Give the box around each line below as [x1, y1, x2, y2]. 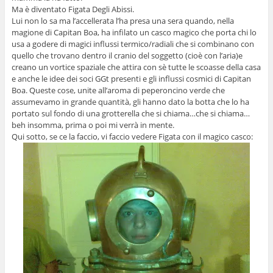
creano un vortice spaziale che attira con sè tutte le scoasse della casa [11, 62, 261, 73]
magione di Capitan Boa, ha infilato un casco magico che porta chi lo [11, 27, 257, 38]
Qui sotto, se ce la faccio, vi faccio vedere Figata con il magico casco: [11, 131, 253, 143]
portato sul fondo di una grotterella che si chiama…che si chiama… [11, 108, 250, 119]
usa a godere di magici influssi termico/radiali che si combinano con [11, 38, 254, 50]
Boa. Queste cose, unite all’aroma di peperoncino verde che [11, 85, 225, 96]
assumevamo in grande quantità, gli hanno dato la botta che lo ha [11, 96, 249, 108]
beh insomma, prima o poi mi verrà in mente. [11, 119, 174, 131]
